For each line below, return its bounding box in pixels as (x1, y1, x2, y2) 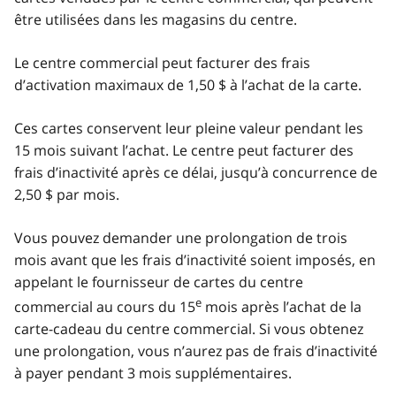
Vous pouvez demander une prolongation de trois (14, 227, 347, 247)
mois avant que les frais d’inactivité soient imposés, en (14, 249, 376, 270)
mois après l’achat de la (202, 296, 362, 316)
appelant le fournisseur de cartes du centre (14, 271, 303, 292)
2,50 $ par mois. (14, 184, 119, 204)
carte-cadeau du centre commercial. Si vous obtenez (14, 318, 363, 339)
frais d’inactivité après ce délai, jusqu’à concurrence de (14, 162, 377, 182)
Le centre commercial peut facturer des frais (14, 52, 310, 72)
